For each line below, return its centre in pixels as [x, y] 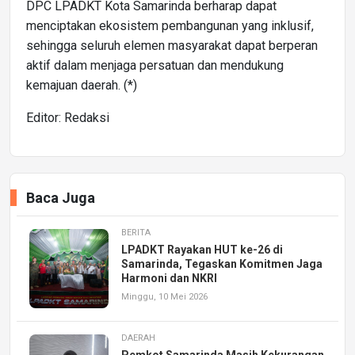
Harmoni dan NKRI [169, 278]
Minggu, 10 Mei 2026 [164, 296]
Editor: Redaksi [68, 117]
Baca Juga [61, 197]
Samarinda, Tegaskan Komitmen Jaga [222, 263]
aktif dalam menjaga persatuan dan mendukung [155, 65]
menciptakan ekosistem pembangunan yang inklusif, [170, 25]
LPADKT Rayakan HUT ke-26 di [202, 249]
